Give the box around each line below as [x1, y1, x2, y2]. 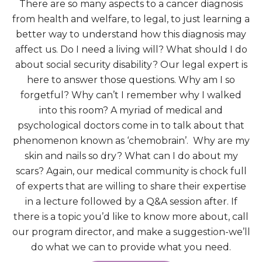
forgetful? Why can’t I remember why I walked [20, 89, 242, 101]
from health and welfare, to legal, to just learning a [12, 13, 250, 25]
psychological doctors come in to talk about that [18, 119, 244, 131]
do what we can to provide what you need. [31, 241, 231, 253]
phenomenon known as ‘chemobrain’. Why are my [12, 135, 250, 146]
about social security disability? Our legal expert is [15, 58, 247, 70]
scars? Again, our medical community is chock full [15, 165, 247, 177]
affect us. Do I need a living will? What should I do [15, 43, 247, 55]
